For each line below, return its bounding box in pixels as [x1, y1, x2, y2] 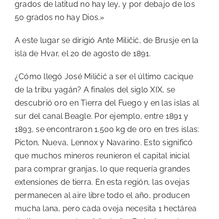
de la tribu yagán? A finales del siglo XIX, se [15, 85, 175, 94]
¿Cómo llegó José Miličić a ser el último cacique [15, 72, 194, 81]
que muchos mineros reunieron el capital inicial [15, 151, 190, 160]
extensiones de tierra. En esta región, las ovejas [15, 177, 190, 187]
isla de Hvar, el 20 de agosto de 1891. [15, 49, 151, 58]
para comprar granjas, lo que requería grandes [15, 164, 190, 174]
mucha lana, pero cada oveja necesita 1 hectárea [15, 204, 197, 213]
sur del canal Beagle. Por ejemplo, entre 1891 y [15, 111, 189, 121]
